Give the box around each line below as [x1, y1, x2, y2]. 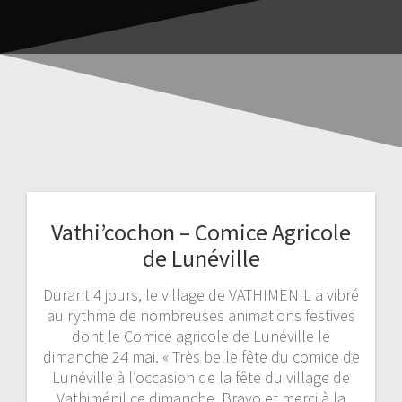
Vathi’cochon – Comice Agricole [51, 216, 351, 247]
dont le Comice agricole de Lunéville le [72, 325, 330, 346]
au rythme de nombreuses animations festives [47, 304, 355, 326]
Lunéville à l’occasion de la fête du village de [52, 366, 350, 388]
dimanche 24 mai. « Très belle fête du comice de [42, 345, 360, 367]
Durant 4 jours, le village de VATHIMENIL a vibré [43, 284, 359, 305]
